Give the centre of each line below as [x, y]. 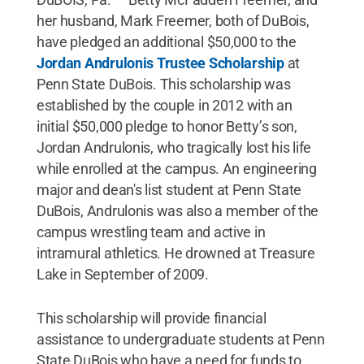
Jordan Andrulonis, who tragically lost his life [174, 147]
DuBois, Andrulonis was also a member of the [178, 210]
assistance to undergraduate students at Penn [180, 339]
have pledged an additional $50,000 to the [166, 41]
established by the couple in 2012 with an [164, 105]
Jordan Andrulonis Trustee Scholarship [162, 63]
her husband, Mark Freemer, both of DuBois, [173, 20]
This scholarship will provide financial [151, 318]
